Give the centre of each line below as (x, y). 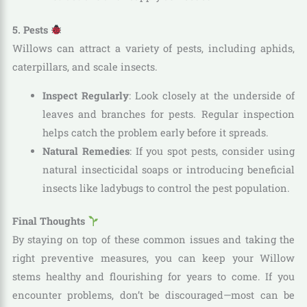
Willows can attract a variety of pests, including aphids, (153, 48)
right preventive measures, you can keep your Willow (153, 258)
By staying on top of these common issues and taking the (153, 240)
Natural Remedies (86, 151)
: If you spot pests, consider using (212, 151)
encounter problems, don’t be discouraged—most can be (153, 295)
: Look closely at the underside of (212, 95)
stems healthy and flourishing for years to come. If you (153, 277)
